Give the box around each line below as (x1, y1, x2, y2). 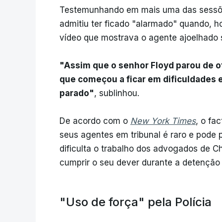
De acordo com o (59, 116, 130, 126)
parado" (59, 88, 94, 99)
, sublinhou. (94, 88, 139, 99)
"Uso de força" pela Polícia (59, 195, 212, 210)
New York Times (130, 116, 196, 126)
